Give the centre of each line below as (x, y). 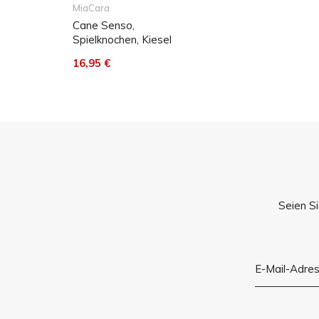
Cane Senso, (104, 26)
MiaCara (91, 8)
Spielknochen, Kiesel (122, 40)
